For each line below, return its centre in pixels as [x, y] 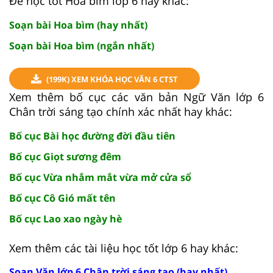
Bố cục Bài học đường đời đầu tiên [92, 136]
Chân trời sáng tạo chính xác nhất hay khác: [121, 111]
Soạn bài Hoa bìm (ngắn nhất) [82, 45]
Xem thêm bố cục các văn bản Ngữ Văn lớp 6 [136, 97]
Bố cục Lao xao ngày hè [66, 218]
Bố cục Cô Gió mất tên [62, 198]
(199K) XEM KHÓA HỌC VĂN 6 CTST [112, 79]
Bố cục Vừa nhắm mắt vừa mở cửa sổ [100, 177]
